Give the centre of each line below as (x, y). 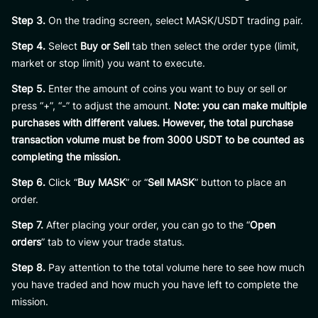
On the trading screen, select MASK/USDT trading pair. (174, 20)
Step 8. (28, 267)
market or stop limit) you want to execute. (108, 63)
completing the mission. (66, 157)
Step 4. (28, 46)
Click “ (61, 182)
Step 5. (28, 88)
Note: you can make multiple (240, 105)
